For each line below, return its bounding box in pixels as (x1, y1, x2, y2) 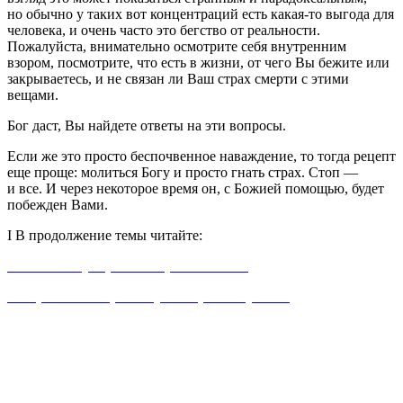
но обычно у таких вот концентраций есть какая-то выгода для (7, 5, 394, 22)
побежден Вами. (7, 196, 108, 212)
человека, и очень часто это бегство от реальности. (7, 22, 320, 38)
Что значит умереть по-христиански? (7, 257, 248, 273)
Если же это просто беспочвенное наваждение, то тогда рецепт (7, 148, 396, 164)
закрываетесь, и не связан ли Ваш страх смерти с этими (7, 70, 349, 86)
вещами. (7, 86, 58, 103)
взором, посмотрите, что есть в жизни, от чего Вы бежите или (7, 54, 390, 70)
